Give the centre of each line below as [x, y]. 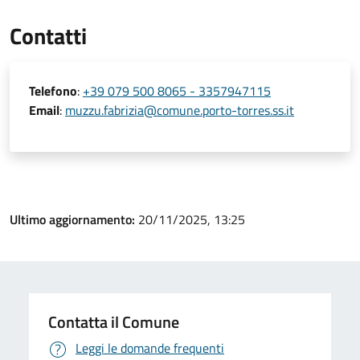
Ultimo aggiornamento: [74, 219]
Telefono [53, 91]
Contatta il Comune [114, 322]
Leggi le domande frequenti [150, 348]
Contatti [48, 36]
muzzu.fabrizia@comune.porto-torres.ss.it [180, 110]
